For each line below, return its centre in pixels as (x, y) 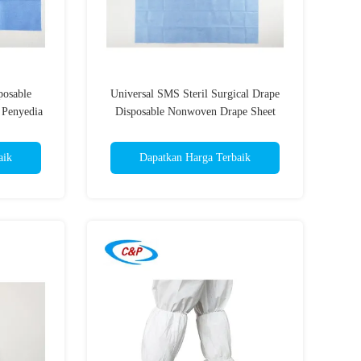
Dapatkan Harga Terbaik (195, 158)
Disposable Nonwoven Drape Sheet (195, 112)
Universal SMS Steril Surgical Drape (195, 94)
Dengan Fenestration (195, 129)
